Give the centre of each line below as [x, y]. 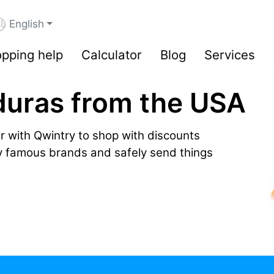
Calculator [112, 55]
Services [230, 55]
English [26, 24]
